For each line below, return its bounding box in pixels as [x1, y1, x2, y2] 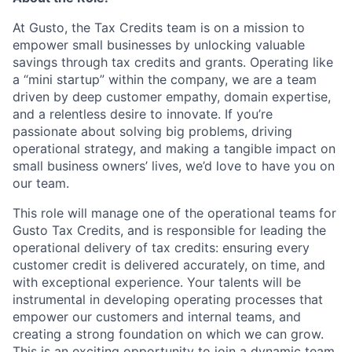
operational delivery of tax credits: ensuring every [13, 240, 310, 255]
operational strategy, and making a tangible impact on [13, 141, 335, 156]
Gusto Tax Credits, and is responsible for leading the [13, 222, 326, 238]
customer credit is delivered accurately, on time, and [13, 257, 325, 273]
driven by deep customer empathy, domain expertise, [13, 89, 331, 104]
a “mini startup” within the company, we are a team [13, 71, 317, 87]
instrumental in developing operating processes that [13, 291, 323, 307]
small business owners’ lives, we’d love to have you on [13, 158, 335, 174]
